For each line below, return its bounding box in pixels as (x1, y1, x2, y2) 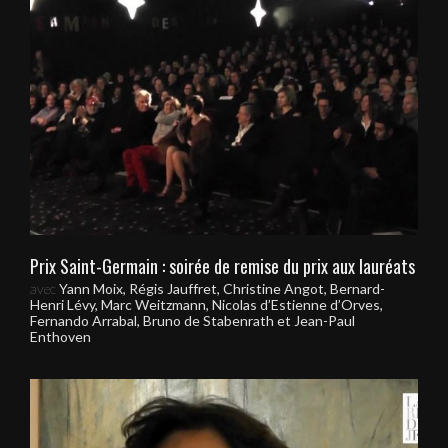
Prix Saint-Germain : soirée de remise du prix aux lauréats (30, 253, 415, 280)
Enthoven (30, 328, 91, 346)
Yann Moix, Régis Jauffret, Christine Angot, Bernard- (59, 280, 385, 298)
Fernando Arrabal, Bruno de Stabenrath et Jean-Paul (30, 312, 355, 330)
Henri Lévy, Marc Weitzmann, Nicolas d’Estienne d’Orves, (30, 296, 383, 314)
